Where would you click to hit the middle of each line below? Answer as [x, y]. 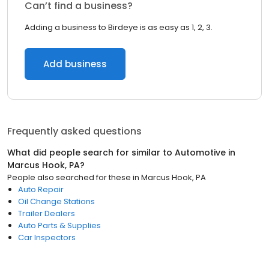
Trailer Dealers [47, 213]
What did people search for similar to [91, 153]
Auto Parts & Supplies [59, 225]
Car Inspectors [47, 237]
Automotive [200, 153]
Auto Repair [41, 189]
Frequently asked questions [74, 131]
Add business [75, 64]
